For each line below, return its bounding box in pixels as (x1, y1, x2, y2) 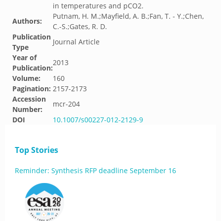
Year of (12, 53, 37, 62)
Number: (12, 105, 42, 114)
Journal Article (53, 37, 100, 46)
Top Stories (15, 145, 58, 155)
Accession (12, 94, 46, 104)
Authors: (12, 16, 42, 26)
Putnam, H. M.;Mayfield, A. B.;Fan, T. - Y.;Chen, (53, 11, 204, 21)
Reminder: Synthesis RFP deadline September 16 (15, 166, 176, 175)
